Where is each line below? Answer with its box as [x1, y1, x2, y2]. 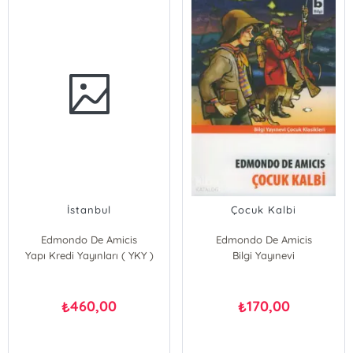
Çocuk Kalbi [231, 203, 297, 216]
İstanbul [67, 203, 112, 216]
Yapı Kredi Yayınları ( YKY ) [24, 249, 154, 262]
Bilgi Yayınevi [232, 249, 295, 262]
